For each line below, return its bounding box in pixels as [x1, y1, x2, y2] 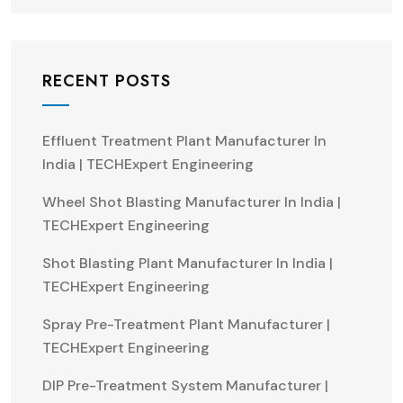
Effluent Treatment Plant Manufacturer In [42, 131, 327, 151]
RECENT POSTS [42, 69, 171, 94]
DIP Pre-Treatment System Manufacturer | [42, 376, 328, 396]
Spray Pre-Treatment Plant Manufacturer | [42, 315, 330, 335]
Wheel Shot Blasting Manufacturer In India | [42, 193, 341, 212]
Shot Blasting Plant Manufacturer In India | [42, 254, 333, 273]
